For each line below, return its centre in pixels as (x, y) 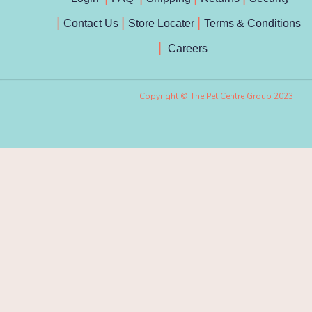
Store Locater (162, 24)
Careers (187, 49)
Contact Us (93, 24)
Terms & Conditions (257, 24)
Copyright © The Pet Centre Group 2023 (216, 96)
